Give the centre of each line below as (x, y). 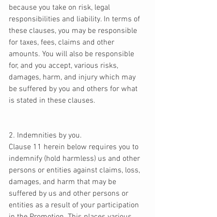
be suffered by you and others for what (74, 89)
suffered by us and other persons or (70, 194)
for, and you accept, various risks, (64, 66)
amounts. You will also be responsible (72, 54)
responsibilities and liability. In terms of (75, 20)
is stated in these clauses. (53, 101)
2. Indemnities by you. (46, 136)
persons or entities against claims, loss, (75, 171)
